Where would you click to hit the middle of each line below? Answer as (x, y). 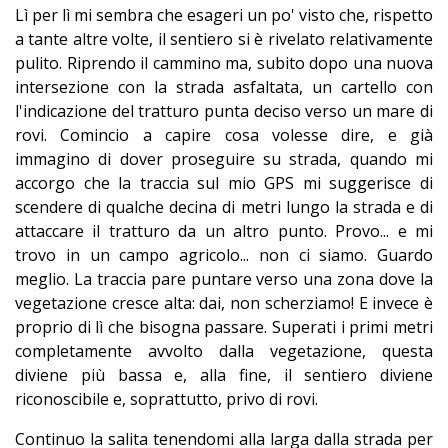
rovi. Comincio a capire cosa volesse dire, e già (224, 135)
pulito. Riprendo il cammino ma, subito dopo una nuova (224, 63)
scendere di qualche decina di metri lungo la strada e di (224, 207)
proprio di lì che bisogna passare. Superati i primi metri (224, 327)
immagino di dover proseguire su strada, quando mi (224, 159)
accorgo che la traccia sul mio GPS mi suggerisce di (224, 183)
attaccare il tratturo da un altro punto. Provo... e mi (224, 231)
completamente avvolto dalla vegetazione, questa (224, 351)
